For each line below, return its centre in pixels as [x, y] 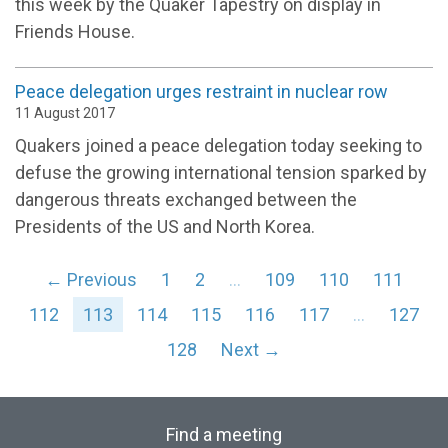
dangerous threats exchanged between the [186, 199]
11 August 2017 [65, 112]
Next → [251, 349]
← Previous [91, 279]
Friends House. [75, 31]
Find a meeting [224, 434]
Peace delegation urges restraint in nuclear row [201, 91]
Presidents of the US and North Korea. [165, 226]
